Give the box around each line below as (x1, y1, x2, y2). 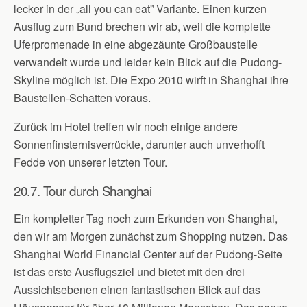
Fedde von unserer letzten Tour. (14, 154, 167, 170)
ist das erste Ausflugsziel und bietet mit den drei (14, 264, 245, 280)
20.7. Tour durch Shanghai (14, 182, 152, 199)
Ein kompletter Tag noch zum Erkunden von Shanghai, (14, 210, 278, 226)
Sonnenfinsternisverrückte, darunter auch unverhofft (14, 136, 265, 152)
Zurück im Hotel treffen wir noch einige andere (14, 119, 238, 134)
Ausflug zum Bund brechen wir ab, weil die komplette (14, 19, 271, 34)
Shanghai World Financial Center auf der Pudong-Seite (14, 246, 282, 262)
